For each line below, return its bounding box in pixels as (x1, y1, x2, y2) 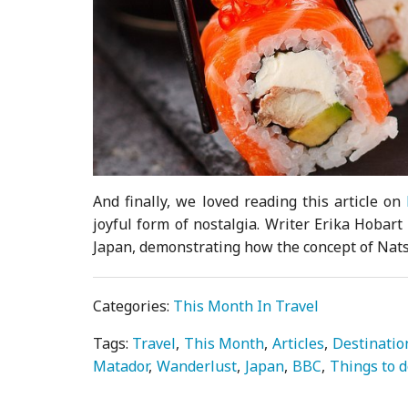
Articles (272, 332, 325, 353)
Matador (93, 355, 149, 376)
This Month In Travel (173, 295, 320, 316)
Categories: (93, 295, 174, 316)
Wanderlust (157, 355, 238, 376)
